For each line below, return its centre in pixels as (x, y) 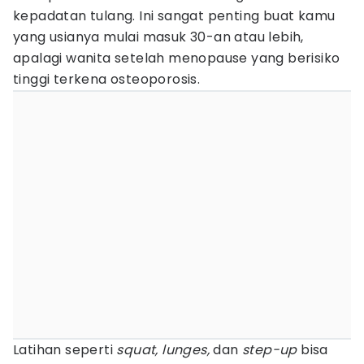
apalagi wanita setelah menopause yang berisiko (177, 58)
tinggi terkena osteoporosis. (107, 79)
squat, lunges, (165, 350)
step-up (270, 350)
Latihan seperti (65, 350)
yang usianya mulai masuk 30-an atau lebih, (158, 37)
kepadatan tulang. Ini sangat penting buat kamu (174, 16)
